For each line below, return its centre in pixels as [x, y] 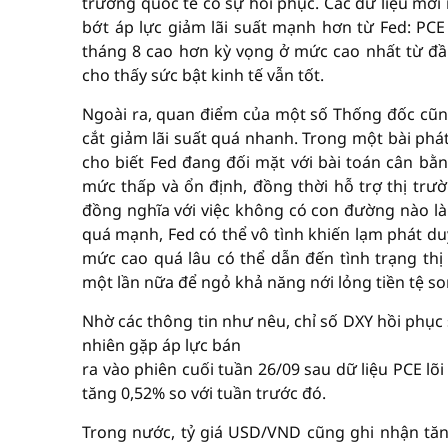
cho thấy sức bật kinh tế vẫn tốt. [203, 75]
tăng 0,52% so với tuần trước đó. [204, 393]
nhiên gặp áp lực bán [161, 345]
